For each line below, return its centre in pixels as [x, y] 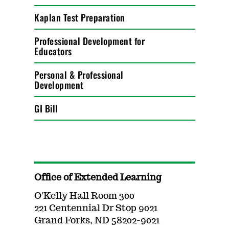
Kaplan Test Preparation [80, 17]
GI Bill [46, 108]
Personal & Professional [79, 75]
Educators [53, 51]
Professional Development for [90, 41]
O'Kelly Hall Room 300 [85, 196]
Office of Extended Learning [98, 178]
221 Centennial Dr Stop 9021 [96, 209]
